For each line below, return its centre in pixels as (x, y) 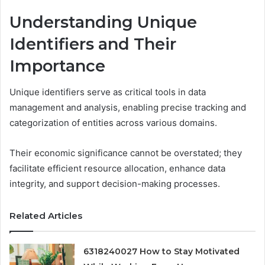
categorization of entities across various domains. (113, 123)
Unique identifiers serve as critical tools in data (108, 92)
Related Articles (46, 216)
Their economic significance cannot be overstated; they (126, 153)
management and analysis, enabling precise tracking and (128, 108)
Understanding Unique (103, 22)
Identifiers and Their (93, 44)
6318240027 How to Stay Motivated (162, 252)
